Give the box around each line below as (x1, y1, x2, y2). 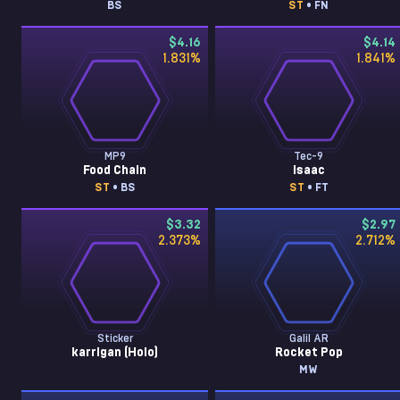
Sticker (96, 333, 133, 344)
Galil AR (288, 333, 329, 344)
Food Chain (83, 164, 147, 177)
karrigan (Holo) (71, 346, 159, 359)
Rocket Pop (274, 346, 343, 359)
